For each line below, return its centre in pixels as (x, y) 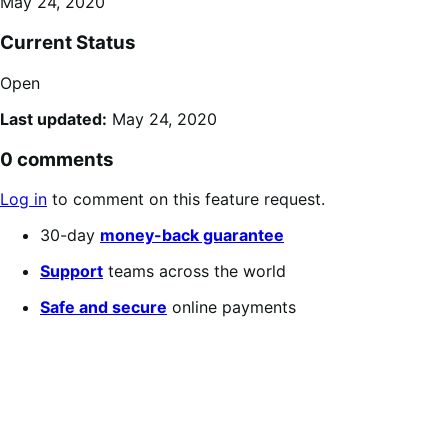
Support (71, 271)
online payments (231, 307)
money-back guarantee (192, 235)
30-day (70, 235)
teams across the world (194, 271)
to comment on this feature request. (186, 199)
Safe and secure (103, 307)
